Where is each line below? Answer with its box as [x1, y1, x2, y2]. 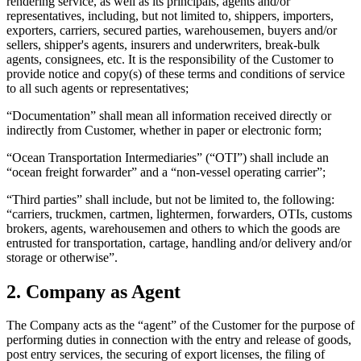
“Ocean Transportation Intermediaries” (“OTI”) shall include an [6, 150, 329, 164]
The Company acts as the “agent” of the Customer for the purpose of [6, 318, 355, 333]
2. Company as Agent [6, 280, 180, 302]
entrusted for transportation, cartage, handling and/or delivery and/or [6, 235, 351, 250]
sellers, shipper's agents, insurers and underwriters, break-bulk [6, 37, 320, 52]
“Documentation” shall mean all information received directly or [6, 108, 331, 122]
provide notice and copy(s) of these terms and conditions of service [6, 66, 345, 81]
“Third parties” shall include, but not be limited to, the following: [6, 192, 334, 206]
